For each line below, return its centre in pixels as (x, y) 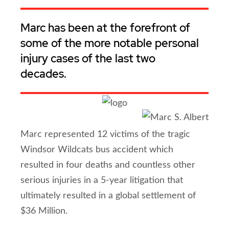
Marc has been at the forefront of (105, 28)
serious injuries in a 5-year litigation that (102, 180)
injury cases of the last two (88, 59)
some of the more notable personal (110, 43)
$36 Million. (44, 211)
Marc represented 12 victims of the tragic (105, 134)
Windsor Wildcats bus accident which (97, 150)
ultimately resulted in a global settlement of (108, 196)
